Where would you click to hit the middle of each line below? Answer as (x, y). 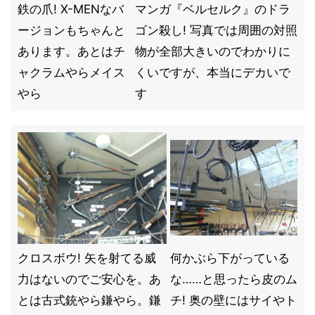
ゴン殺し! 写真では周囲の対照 (216, 30)
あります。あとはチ (71, 51)
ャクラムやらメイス (71, 72)
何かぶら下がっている (230, 258)
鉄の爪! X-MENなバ (71, 9)
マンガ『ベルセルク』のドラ (213, 9)
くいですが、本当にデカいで (213, 72)
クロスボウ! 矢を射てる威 (87, 258)
